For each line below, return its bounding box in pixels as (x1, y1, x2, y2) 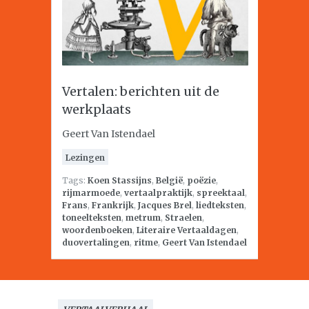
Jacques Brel (138, 200, 192, 210)
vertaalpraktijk (124, 188, 192, 198)
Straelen (165, 212, 202, 223)
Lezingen (66, 152, 105, 163)
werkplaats (62, 101, 131, 117)
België (156, 175, 183, 186)
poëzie (187, 175, 216, 186)
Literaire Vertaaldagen (137, 225, 237, 235)
